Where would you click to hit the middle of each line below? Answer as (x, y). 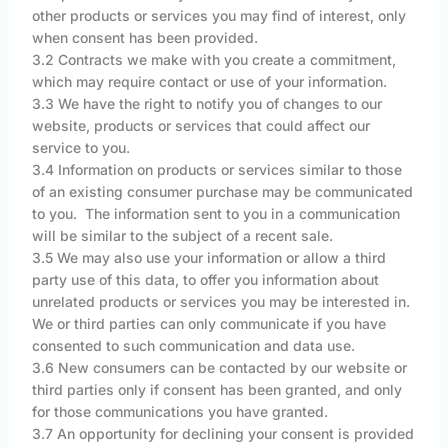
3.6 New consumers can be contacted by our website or (219, 368)
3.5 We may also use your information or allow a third (208, 258)
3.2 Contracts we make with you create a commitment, (213, 60)
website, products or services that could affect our (200, 126)
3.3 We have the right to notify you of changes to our (206, 104)
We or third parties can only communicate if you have (208, 324)
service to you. (80, 148)
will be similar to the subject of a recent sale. (182, 236)
